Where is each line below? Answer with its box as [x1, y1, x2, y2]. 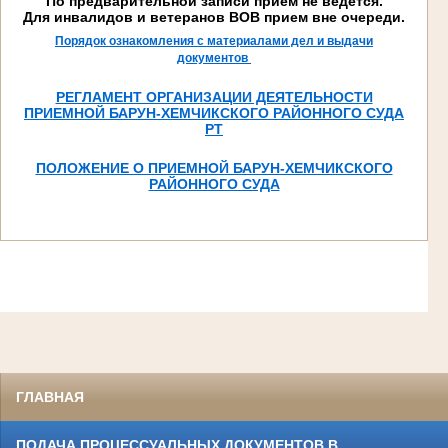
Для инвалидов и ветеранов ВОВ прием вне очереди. [23, 8, 405, 25]
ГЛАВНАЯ [16, 389, 84, 406]
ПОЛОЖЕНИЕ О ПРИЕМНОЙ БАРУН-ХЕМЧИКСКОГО [35, 159, 393, 176]
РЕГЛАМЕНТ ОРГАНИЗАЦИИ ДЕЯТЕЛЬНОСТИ [55, 88, 373, 105]
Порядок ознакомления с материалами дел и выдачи [55, 33, 373, 48]
